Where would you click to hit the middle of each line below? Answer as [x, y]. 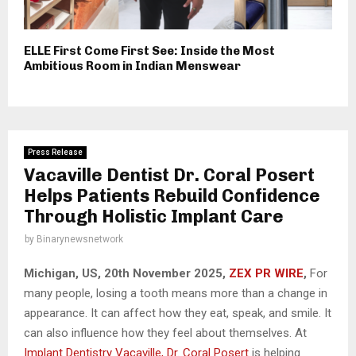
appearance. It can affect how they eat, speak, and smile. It [178, 313]
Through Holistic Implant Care [154, 216]
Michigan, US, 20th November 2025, [126, 274]
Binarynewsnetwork [80, 239]
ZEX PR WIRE [266, 274]
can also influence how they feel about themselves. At [165, 333]
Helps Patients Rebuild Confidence [172, 195]
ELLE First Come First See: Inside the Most [149, 50]
